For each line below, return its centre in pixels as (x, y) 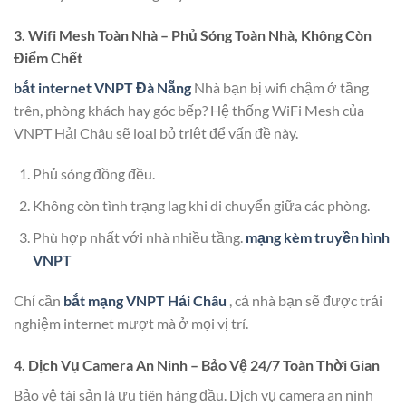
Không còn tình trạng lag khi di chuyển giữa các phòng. (201, 205)
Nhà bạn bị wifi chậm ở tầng (281, 87)
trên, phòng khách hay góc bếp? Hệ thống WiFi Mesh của (189, 110)
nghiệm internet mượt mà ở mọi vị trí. (131, 324)
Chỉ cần (39, 301)
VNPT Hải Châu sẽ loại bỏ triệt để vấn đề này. (156, 132)
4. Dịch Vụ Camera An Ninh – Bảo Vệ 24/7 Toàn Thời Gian (197, 365)
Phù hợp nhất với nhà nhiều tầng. (139, 237)
